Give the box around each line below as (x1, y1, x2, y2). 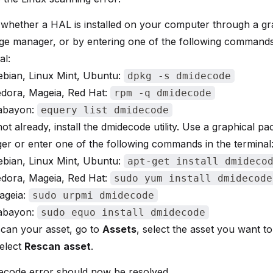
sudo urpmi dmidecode (32, 190, 154, 201)
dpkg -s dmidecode (127, 70, 231, 82)
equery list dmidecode (41, 104, 169, 116)
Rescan (24, 240, 60, 252)
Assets (102, 223, 136, 235)
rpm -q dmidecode (114, 87, 211, 99)
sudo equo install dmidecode (41, 207, 205, 218)
